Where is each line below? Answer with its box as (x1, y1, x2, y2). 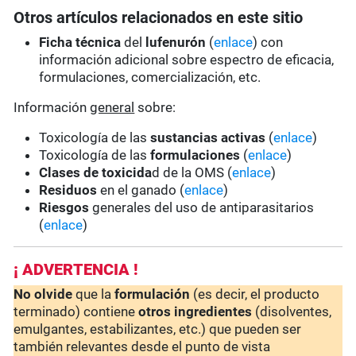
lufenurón (145, 34, 207, 51)
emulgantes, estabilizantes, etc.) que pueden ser (14, 321, 302, 338)
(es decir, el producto (190, 286, 320, 303)
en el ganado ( (97, 182, 185, 199)
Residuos (39, 182, 98, 199)
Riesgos (39, 199, 90, 216)
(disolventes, (252, 304, 332, 320)
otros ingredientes (138, 304, 253, 320)
